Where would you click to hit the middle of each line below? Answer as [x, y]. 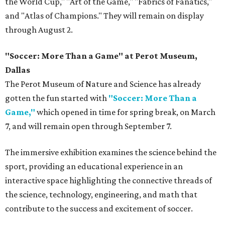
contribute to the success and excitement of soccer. [99, 209]
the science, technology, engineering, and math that [101, 195]
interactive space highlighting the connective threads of [108, 181]
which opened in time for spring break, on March [125, 112]
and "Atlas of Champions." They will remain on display [104, 16]
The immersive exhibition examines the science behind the [111, 152]
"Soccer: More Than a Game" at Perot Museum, [101, 56]
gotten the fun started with [57, 98]
